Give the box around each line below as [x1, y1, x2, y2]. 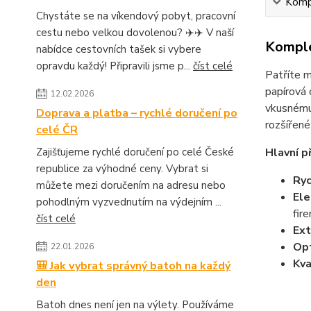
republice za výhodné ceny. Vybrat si [36, 162, 208, 176]
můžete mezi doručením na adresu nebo [36, 178, 226, 192]
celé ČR [36, 122, 78, 137]
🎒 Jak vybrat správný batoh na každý [36, 258, 230, 274]
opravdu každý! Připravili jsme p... [36, 59, 193, 73]
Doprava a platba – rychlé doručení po [36, 106, 237, 121]
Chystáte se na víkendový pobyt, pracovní [36, 9, 235, 23]
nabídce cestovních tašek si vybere [36, 42, 201, 56]
